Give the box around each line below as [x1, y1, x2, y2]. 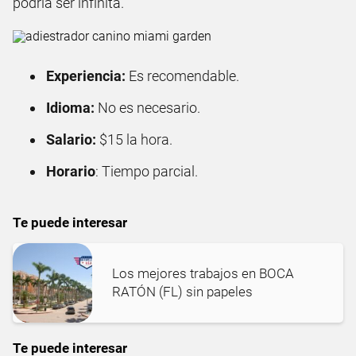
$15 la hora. [96, 130, 172, 148]
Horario [46, 162, 95, 180]
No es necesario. [98, 99, 200, 116]
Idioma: [46, 99, 98, 116]
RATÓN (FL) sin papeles [112, 283, 253, 300]
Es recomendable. [126, 67, 239, 84]
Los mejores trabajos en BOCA [112, 265, 294, 281]
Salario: [46, 130, 96, 148]
